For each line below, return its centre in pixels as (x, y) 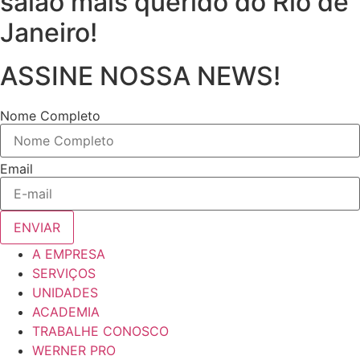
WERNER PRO (74, 350)
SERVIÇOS (64, 273)
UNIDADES (65, 292)
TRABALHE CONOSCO (100, 331)
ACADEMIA (66, 312)
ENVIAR (37, 227)
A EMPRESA (69, 254)
